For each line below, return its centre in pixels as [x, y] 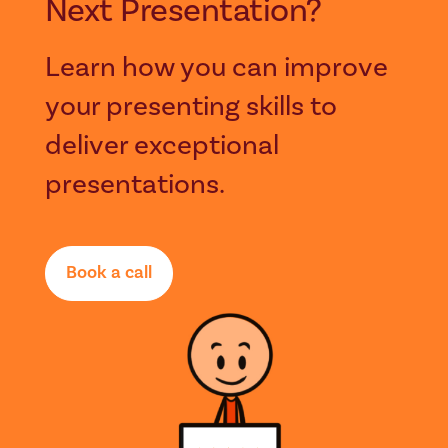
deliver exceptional [161, 145]
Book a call [109, 273]
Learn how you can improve [216, 67]
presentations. [134, 184]
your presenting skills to [190, 106]
